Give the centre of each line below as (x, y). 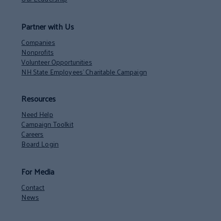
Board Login (40, 144)
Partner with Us (48, 26)
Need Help (37, 114)
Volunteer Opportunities (57, 62)
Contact (33, 187)
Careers (33, 134)
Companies (38, 42)
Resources (39, 98)
